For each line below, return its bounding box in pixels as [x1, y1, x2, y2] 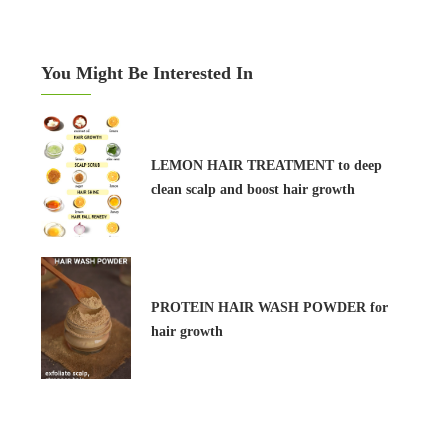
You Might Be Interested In [41, 63, 253, 83]
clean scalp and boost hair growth [151, 181, 355, 197]
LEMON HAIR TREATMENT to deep [151, 157, 382, 173]
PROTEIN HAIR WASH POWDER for [151, 299, 388, 315]
